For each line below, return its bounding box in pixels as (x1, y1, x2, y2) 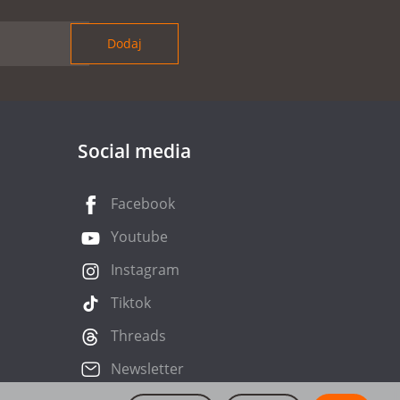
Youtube (110, 226, 168, 246)
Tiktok (110, 292, 151, 312)
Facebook (110, 193, 175, 213)
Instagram (110, 259, 179, 279)
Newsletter (110, 358, 184, 379)
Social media (77, 137, 191, 163)
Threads (110, 325, 166, 346)
